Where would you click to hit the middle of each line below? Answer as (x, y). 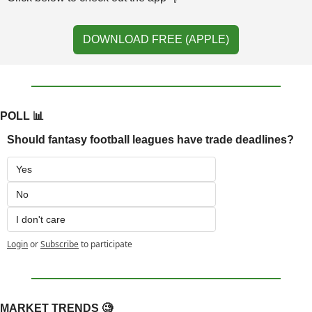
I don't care (41, 220)
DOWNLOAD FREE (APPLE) (156, 40)
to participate (107, 244)
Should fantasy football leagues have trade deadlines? (150, 140)
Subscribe (60, 244)
